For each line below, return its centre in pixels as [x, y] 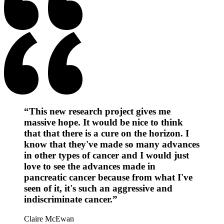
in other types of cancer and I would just [106, 155]
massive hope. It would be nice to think [103, 122]
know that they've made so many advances [112, 144]
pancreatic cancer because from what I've [108, 177]
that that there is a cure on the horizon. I [106, 133]
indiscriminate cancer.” [71, 199]
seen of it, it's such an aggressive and [98, 188]
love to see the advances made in [90, 166]
